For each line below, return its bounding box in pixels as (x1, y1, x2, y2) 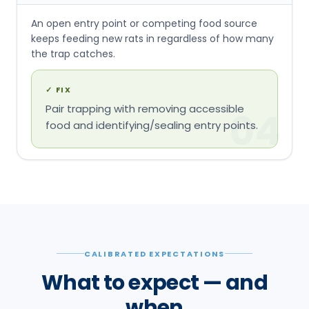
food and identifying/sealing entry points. (46, 117, 258, 132)
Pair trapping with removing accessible (46, 101, 244, 116)
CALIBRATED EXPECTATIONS (83, 248, 226, 259)
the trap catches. (31, 46, 115, 61)
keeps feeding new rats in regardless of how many (31, 31, 274, 46)
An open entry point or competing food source (31, 16, 257, 30)
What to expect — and (41, 268, 268, 297)
